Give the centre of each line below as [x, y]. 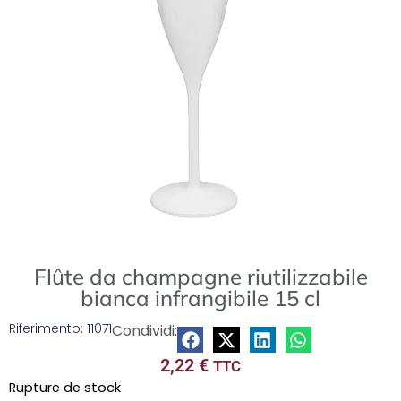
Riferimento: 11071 [60, 328]
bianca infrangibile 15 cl [200, 298]
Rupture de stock [65, 387]
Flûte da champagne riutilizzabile [200, 277]
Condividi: [145, 331]
